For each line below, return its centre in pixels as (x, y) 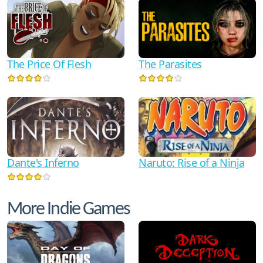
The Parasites (170, 64)
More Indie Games (69, 209)
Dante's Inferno (43, 162)
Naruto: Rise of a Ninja (192, 162)
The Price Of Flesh (49, 64)
